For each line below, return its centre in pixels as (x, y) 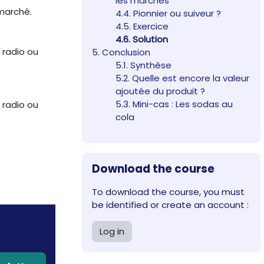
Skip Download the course (138, 159)
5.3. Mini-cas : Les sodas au (174, 104)
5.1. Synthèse (144, 65)
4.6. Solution (142, 39)
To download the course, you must (169, 192)
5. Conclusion (121, 52)
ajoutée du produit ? (161, 91)
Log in (112, 232)
